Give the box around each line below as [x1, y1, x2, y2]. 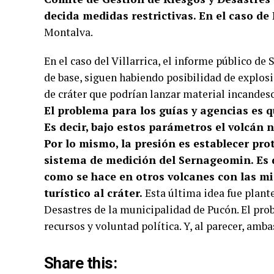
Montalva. [44, 25, 95, 40]
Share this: [44, 254, 117, 273]
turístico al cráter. [44, 186, 145, 201]
